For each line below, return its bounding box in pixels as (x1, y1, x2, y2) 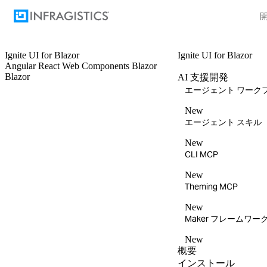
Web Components (62, 61, 132, 71)
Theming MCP (185, 181, 238, 192)
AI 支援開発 (178, 72, 228, 82)
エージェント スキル (185, 117, 262, 128)
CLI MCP (185, 149, 218, 160)
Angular (5, 61, 38, 71)
